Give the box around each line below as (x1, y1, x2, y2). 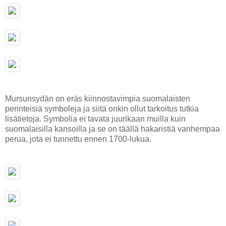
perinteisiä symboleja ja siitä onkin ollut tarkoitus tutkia (5, 104, 199, 113)
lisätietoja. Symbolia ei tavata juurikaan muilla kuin (5, 114, 186, 123)
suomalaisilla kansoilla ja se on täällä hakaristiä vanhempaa (5, 124, 220, 133)
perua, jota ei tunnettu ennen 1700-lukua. (5, 134, 151, 143)
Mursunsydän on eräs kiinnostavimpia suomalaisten (5, 94, 190, 103)
